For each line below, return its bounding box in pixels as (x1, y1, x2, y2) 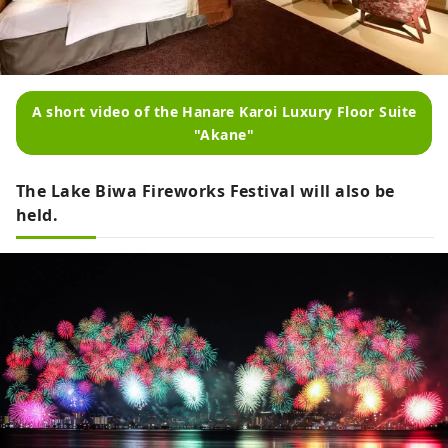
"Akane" (194, 124, 254, 144)
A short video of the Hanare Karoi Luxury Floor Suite (31, 101, 417, 121)
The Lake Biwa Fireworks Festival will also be (16, 179, 395, 202)
